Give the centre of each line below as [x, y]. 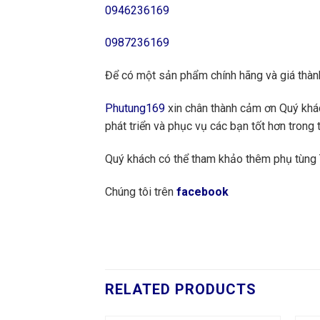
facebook [204, 191]
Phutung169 [135, 108]
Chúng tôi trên [141, 191]
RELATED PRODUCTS [181, 290]
